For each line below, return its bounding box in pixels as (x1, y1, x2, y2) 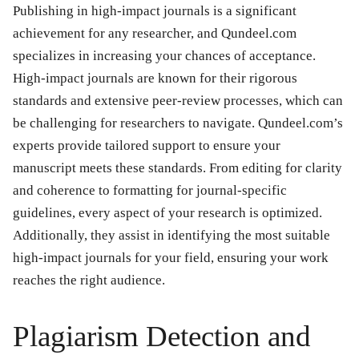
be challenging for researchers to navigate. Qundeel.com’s (13, 115, 343, 131)
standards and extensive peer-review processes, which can (13, 93, 343, 109)
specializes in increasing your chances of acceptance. (13, 48, 316, 64)
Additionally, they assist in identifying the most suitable (13, 228, 330, 244)
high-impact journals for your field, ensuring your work (13, 250, 329, 266)
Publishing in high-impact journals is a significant (13, 3, 296, 19)
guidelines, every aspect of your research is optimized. (13, 205, 322, 221)
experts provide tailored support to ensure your (13, 138, 280, 154)
